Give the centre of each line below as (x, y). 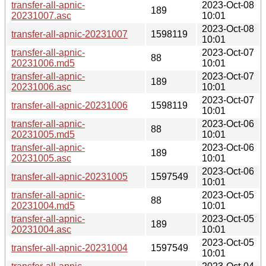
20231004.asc (41, 229)
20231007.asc (41, 15)
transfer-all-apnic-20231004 (69, 248)
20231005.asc (41, 158)
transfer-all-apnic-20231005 (69, 176)
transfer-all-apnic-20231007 (69, 34)
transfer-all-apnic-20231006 (69, 105)
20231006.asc (41, 87)
